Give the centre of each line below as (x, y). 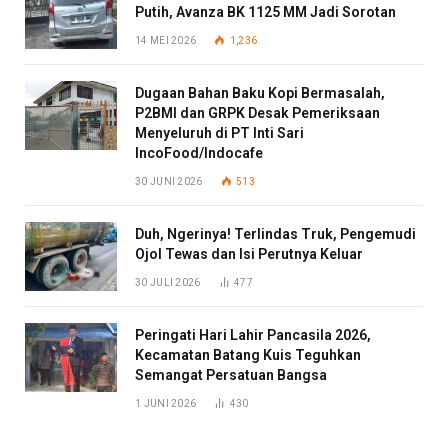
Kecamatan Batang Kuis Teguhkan (248, 354)
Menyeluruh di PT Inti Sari (219, 132)
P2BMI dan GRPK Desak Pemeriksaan (257, 112)
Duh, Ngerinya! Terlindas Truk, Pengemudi (275, 233)
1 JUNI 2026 (166, 403)
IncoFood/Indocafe (199, 152)
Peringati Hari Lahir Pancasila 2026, (253, 334)
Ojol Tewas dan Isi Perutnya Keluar (249, 253)
